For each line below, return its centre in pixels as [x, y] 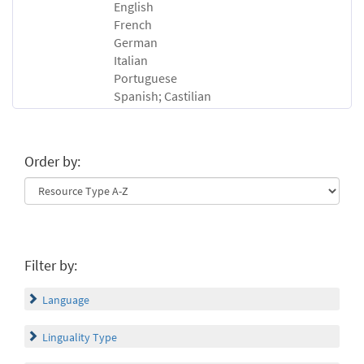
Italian [131, 61]
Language [66, 300]
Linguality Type [80, 338]
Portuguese [145, 78]
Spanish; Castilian [162, 96]
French [133, 25]
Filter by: [51, 266]
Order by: [52, 162]
